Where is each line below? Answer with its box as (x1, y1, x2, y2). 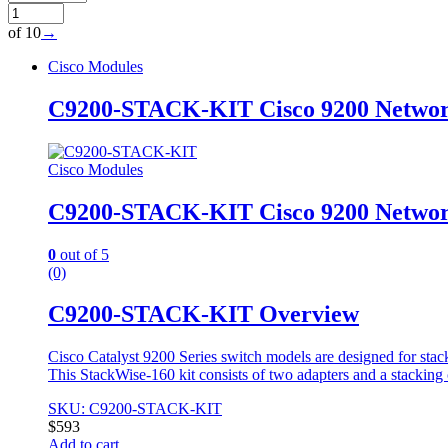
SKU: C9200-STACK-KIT (48, 400, 222, 418)
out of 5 (56, 245, 109, 263)
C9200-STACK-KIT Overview (48, 301, 359, 328)
